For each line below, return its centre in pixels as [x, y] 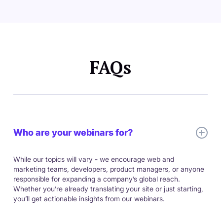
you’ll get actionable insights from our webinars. [89, 199]
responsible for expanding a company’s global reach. [96, 179]
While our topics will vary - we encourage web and [93, 159]
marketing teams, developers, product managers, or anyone [109, 169]
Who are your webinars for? [73, 133]
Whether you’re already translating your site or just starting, [108, 189]
